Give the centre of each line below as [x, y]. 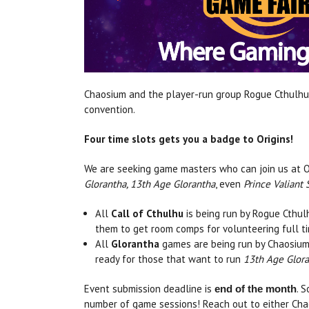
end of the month [256, 288]
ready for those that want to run [170, 259]
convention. [110, 109]
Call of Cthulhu [148, 213]
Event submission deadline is [149, 288]
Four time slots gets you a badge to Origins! [189, 139]
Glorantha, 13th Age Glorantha [150, 183]
